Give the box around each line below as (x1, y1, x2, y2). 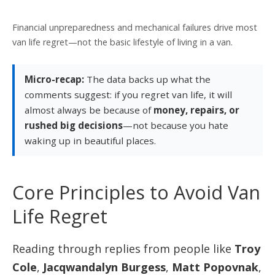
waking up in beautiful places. (25, 134, 156, 147)
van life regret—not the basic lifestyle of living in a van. (12, 36, 233, 48)
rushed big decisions (25, 119, 123, 132)
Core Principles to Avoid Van (12, 179, 260, 205)
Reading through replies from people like (12, 241, 234, 257)
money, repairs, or (153, 104, 239, 117)
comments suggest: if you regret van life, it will (25, 88, 232, 101)
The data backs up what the (84, 73, 211, 86)
